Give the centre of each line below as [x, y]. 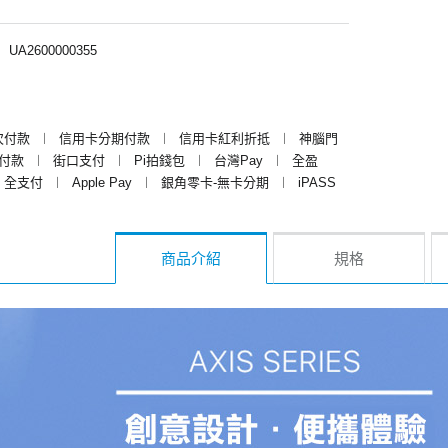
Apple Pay [102, 182]
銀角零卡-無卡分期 [215, 182]
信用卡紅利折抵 [224, 138]
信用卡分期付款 [104, 138]
